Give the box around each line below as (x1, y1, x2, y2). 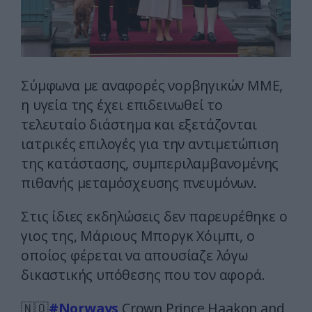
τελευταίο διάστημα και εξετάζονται (21, 115, 257, 134)
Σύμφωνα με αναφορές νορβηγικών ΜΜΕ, (21, 76, 283, 95)
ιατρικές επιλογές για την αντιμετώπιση (21, 134, 279, 154)
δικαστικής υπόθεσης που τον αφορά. (21, 265, 265, 285)
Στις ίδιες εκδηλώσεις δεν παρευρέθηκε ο (21, 207, 288, 226)
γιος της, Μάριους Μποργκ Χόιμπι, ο (21, 226, 255, 246)
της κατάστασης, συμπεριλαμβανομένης (21, 154, 279, 173)
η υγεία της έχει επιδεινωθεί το (21, 95, 223, 115)
